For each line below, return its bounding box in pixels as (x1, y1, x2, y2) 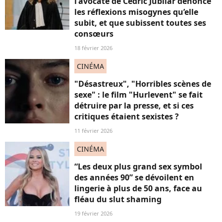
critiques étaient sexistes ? (74, 111, 179, 122)
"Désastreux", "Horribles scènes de (74, 78, 211, 89)
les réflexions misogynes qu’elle (74, 6, 198, 17)
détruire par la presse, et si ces (74, 100, 194, 111)
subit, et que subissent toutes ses (74, 17, 206, 28)
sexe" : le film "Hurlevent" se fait (74, 89, 203, 100)
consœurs (74, 28, 113, 39)
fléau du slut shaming (74, 194, 162, 205)
